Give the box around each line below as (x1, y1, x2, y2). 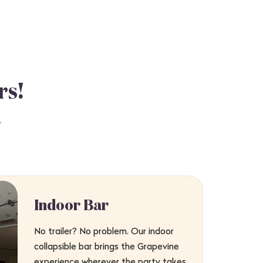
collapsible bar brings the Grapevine (34, 241, 179, 251)
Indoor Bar (34, 198, 109, 214)
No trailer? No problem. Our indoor (34, 225, 174, 236)
